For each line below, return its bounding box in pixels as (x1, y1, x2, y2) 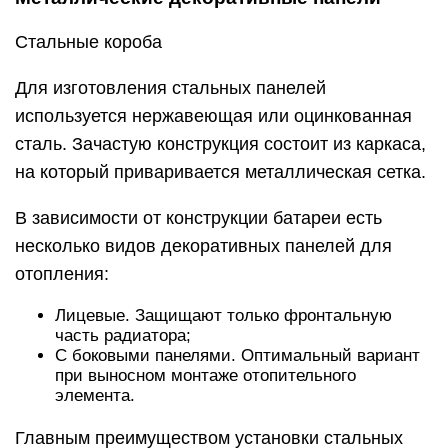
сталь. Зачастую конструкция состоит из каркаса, (15, 133, 426, 154)
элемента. (55, 385, 135, 405)
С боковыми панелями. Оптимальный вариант (55, 345, 420, 365)
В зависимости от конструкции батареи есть (15, 207, 382, 228)
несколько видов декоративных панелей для (15, 235, 392, 256)
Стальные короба (15, 31, 162, 52)
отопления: (15, 263, 109, 284)
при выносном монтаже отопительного (55, 365, 356, 385)
